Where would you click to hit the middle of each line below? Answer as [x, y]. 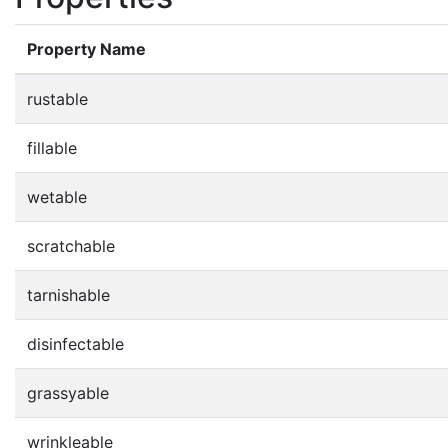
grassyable [68, 392]
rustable [57, 98]
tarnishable [68, 294]
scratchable [71, 245]
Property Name [86, 48]
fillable [52, 147]
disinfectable [75, 343]
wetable [57, 196]
